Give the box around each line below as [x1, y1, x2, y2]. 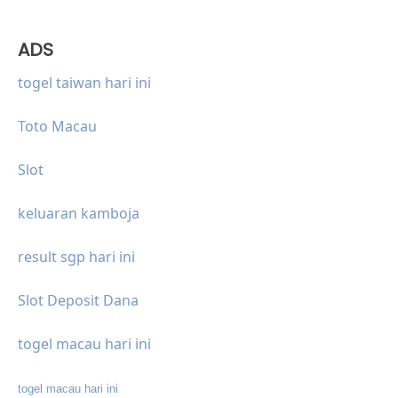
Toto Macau [18, 115, 97, 136]
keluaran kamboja [18, 203, 139, 223]
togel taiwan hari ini [18, 72, 151, 92]
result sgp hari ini [18, 246, 135, 267]
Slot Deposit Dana [18, 290, 139, 310]
